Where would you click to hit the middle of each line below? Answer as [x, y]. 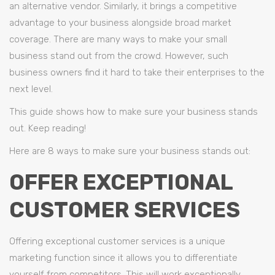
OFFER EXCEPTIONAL [121, 182]
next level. [31, 89]
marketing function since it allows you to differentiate [123, 258]
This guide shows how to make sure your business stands [134, 112]
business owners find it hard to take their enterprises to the [137, 72]
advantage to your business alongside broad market [120, 23]
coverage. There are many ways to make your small [118, 39]
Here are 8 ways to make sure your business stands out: [130, 151]
